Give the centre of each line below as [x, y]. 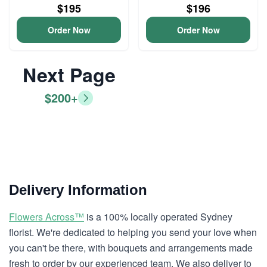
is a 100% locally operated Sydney [158, 217]
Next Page [69, 74]
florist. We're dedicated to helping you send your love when [133, 232]
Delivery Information [78, 190]
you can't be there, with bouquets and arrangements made [131, 248]
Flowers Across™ [46, 217]
